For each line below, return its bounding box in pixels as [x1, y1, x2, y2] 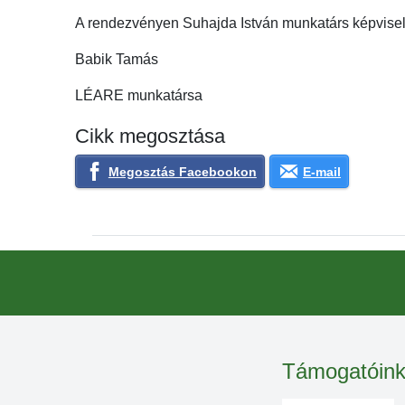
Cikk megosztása [75, 125, 226, 147]
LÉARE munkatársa [75, 88, 203, 103]
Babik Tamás [75, 52, 159, 67]
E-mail [303, 164, 342, 179]
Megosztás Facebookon [108, 164, 257, 179]
